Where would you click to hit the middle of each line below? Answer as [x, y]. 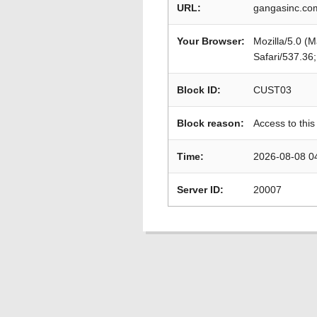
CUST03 [272, 90]
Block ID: [199, 90]
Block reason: [211, 123]
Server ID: [200, 190]
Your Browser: [211, 41]
